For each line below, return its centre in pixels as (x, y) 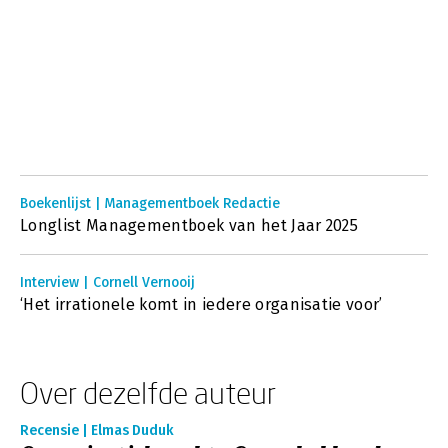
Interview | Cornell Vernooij (107, 282)
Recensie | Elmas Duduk (97, 430)
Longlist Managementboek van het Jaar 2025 (189, 225)
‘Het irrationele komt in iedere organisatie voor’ (201, 304)
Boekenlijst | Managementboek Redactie (150, 203)
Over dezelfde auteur (148, 392)
